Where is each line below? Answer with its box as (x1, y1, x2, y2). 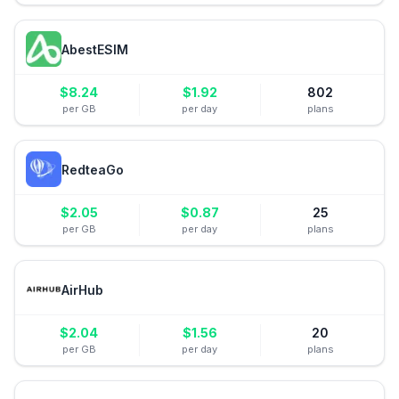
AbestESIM (61, 41, 128, 57)
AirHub (61, 281, 103, 297)
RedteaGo (61, 161, 124, 177)
